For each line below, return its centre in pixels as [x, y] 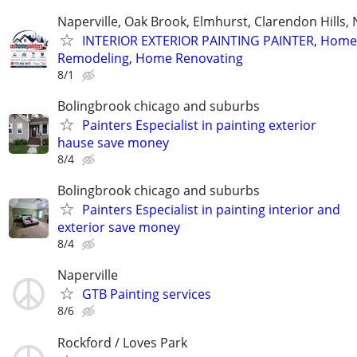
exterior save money [119, 228]
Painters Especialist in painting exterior [199, 126]
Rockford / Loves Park [122, 342]
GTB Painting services [147, 294]
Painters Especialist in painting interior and [211, 210]
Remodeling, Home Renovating [150, 58]
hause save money [113, 143]
